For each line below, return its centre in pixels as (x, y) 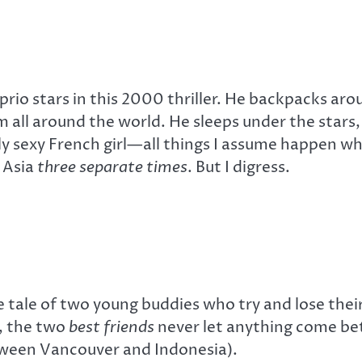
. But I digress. (239, 168)
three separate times (112, 168)
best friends (112, 327)
